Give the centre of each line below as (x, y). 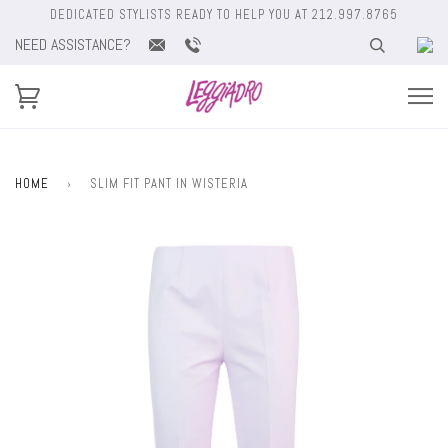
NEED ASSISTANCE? (73, 44)
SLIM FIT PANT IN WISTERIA (169, 183)
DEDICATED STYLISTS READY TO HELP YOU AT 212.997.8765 (224, 14)
